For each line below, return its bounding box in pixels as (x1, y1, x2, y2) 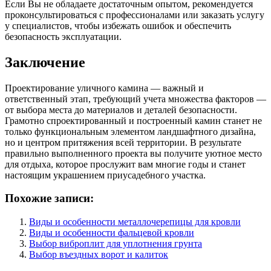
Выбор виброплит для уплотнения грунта (29, 238, 202, 249)
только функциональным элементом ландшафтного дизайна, (5, 126, 256, 137)
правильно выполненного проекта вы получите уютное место (5, 148, 262, 158)
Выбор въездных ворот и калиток (29, 249, 168, 260)
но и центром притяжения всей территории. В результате (5, 137, 241, 148)
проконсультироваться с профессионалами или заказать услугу (5, 9, 264, 20)
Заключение (5, 54, 85, 70)
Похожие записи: (5, 192, 94, 205)
